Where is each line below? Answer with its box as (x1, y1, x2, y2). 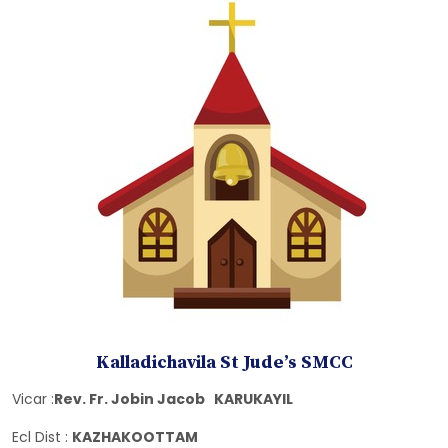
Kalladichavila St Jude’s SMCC (95, 351, 353, 375)
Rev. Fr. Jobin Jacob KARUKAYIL (54, 389, 293, 410)
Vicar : (12, 389, 54, 410)
